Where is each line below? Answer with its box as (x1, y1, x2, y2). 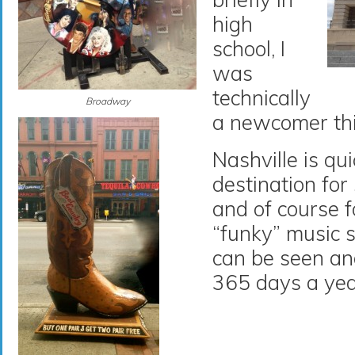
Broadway (85, 95, 130, 107)
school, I (212, 36, 285, 62)
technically (212, 85, 311, 111)
